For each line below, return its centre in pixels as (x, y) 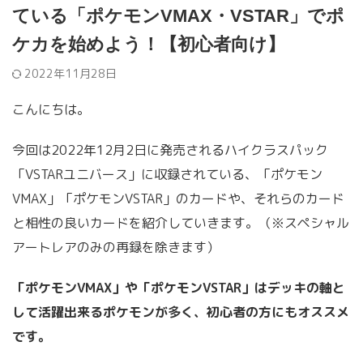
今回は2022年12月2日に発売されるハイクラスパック (170, 150)
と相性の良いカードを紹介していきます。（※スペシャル (181, 223)
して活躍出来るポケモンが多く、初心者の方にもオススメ (181, 312)
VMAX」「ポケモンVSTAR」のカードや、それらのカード (178, 199)
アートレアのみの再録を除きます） (116, 247)
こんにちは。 (51, 109)
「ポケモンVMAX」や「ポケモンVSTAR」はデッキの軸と (179, 288)
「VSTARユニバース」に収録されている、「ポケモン (167, 174)
